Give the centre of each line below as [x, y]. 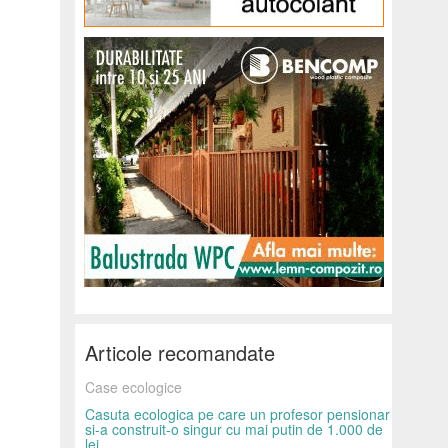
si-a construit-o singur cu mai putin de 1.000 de [234, 429]
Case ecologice [133, 387]
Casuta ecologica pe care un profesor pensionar [237, 414]
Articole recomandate [180, 353]
